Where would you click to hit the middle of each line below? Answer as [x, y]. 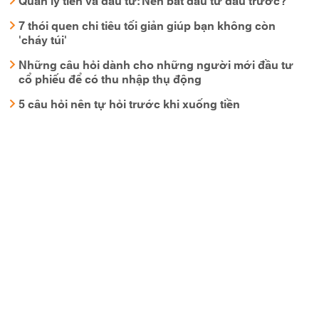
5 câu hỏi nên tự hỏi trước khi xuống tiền [129, 103]
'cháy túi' [43, 38]
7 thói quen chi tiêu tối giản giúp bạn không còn [147, 24]
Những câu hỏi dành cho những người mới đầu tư [156, 63]
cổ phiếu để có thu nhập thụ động [110, 78]
